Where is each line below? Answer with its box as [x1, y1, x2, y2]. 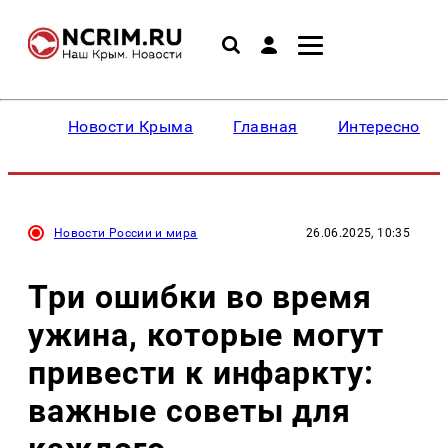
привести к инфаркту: [28, 353, 375, 392]
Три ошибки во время [28, 277, 373, 316]
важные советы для [28, 391, 352, 430]
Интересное [337, 117, 429, 136]
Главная [233, 117, 298, 136]
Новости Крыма [68, 117, 194, 136]
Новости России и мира [54, 226, 198, 240]
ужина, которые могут [28, 315, 385, 354]
